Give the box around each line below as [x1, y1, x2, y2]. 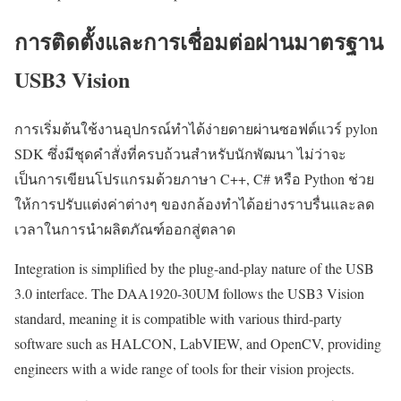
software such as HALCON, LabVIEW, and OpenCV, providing [14, 333, 381, 353]
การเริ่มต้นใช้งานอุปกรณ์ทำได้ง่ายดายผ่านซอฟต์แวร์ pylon [14, 118, 378, 138]
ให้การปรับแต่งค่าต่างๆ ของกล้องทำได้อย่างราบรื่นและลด [14, 193, 374, 213]
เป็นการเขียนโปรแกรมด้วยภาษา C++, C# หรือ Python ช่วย [14, 168, 374, 188]
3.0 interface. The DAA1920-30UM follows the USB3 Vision [14, 283, 364, 303]
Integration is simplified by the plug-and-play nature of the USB [14, 258, 374, 277]
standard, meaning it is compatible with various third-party [14, 308, 342, 328]
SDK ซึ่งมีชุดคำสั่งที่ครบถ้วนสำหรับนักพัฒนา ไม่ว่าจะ [14, 143, 346, 163]
